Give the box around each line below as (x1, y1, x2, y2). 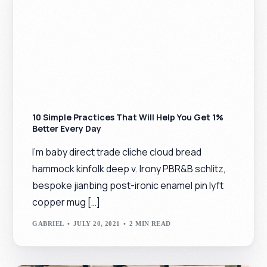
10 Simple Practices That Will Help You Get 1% (32, 111, 224, 123)
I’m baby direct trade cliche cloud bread (32, 145, 202, 159)
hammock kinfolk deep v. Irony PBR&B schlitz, (32, 162, 226, 176)
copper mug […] (32, 195, 101, 209)
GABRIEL (32, 219, 64, 227)
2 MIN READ (129, 219, 171, 227)
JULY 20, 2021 (73, 219, 120, 227)
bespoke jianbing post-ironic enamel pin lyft (32, 179, 224, 193)
